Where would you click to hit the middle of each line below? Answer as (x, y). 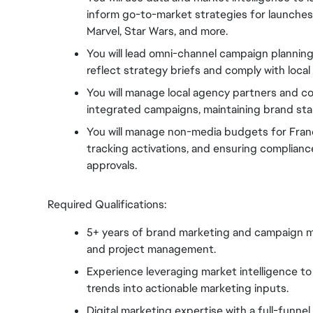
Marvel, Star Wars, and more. (157, 31)
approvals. (112, 165)
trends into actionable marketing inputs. (188, 288)
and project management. (151, 249)
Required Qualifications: (107, 204)
